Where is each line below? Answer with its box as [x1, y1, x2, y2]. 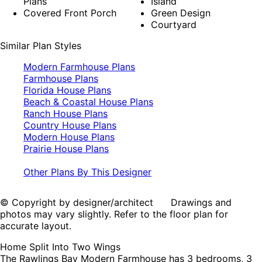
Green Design [151, 7, 211, 19]
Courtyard [151, 19, 196, 31]
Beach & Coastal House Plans [23, 96, 153, 108]
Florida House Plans [23, 84, 111, 96]
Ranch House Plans [23, 108, 108, 120]
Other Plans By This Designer [23, 166, 151, 178]
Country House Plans [23, 119, 116, 132]
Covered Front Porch [23, 7, 116, 19]
